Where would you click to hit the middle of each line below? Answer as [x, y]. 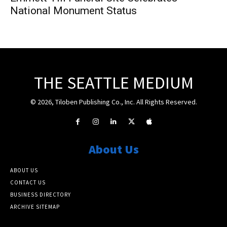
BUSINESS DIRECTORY [41, 195]
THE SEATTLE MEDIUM [113, 83]
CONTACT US [28, 183]
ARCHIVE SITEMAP [35, 207]
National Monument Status [73, 11]
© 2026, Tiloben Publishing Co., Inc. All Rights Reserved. [113, 102]
